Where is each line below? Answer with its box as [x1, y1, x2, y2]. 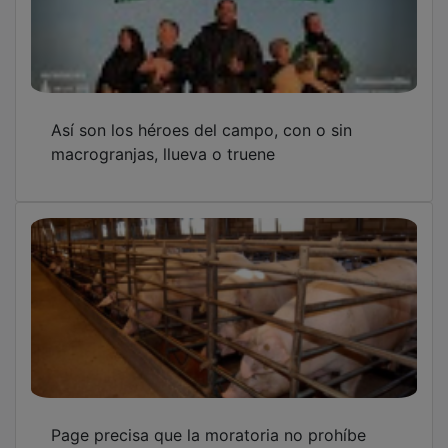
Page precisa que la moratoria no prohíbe [51, 410, 366, 431]
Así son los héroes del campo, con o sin [51, 105, 352, 126]
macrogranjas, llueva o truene [51, 129, 275, 150]
